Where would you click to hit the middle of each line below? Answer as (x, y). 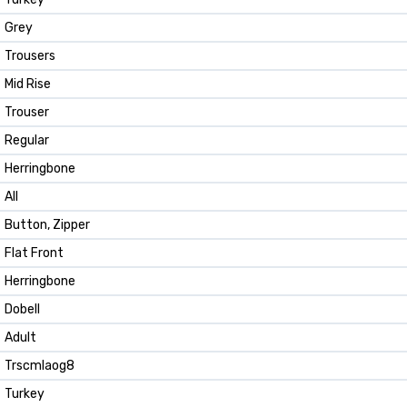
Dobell (22, 310)
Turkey (25, 394)
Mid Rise (28, 84)
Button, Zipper (47, 225)
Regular (27, 141)
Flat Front (34, 253)
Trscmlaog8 (40, 366)
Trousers (30, 56)
